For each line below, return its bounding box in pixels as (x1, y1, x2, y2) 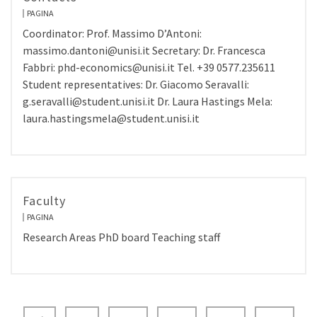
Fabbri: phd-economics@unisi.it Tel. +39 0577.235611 (23, 60, 275, 74)
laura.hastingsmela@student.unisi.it (23, 111, 200, 125)
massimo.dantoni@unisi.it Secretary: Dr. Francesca (23, 43, 265, 57)
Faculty (23, 192, 67, 209)
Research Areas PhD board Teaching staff (23, 230, 220, 244)
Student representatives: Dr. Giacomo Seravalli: (23, 77, 249, 91)
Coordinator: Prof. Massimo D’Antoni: (23, 26, 202, 40)
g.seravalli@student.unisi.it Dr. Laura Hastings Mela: (23, 94, 272, 108)
